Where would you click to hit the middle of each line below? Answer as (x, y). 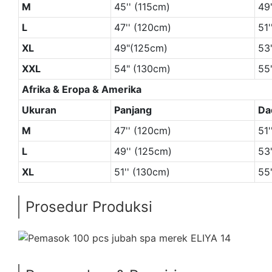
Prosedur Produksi (89, 206)
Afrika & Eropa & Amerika (81, 89)
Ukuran (39, 110)
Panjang (133, 110)
